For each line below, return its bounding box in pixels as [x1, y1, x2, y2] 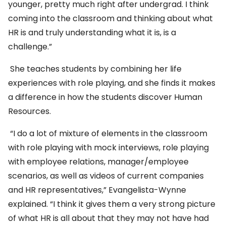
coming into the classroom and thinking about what [8, 13, 213, 25]
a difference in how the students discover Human [8, 91, 202, 103]
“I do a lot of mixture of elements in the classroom [8, 128, 207, 140]
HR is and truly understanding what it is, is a [8, 27, 176, 39]
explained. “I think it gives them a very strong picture [8, 198, 215, 210]
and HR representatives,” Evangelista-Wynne [8, 184, 186, 196]
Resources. [8, 105, 51, 118]
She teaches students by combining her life [8, 63, 182, 75]
